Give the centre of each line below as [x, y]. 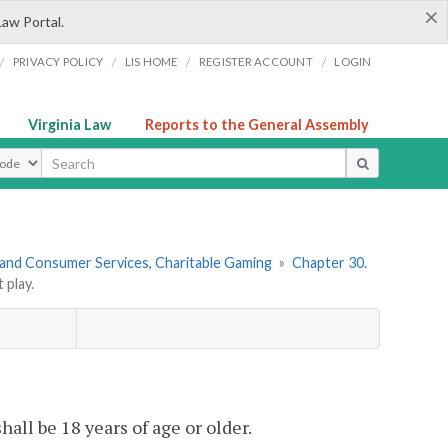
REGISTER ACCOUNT [255, 61]
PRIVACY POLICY [58, 61]
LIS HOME [151, 61]
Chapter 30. [329, 263]
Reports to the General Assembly [257, 124]
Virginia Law [69, 124]
